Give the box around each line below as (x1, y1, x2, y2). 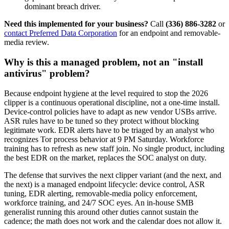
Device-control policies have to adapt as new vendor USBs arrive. (4, 107, 217, 116)
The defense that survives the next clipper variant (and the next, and (4, 170, 221, 179)
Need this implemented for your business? (4, 19, 148, 29)
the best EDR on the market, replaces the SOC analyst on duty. (4, 153, 207, 162)
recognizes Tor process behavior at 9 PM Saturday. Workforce (4, 134, 204, 144)
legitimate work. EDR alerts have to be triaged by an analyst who (4, 125, 214, 134)
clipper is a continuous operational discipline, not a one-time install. (4, 98, 220, 107)
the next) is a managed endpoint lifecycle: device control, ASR (4, 179, 205, 189)
